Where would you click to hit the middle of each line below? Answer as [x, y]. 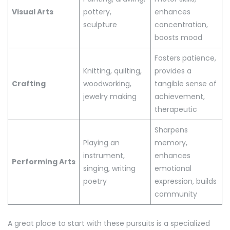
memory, [171, 142]
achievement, [180, 96]
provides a [173, 71]
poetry [95, 181]
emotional [173, 168]
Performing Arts [44, 161]
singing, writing [109, 168]
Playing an [101, 142]
